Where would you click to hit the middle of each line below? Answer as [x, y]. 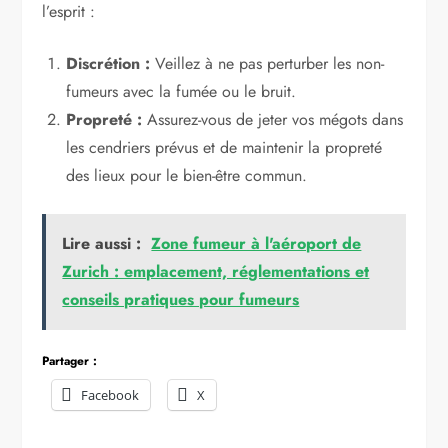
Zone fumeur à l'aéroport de [256, 243]
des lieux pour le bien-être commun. [187, 175]
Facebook [110, 394]
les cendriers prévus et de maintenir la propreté [224, 147]
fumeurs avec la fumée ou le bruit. [181, 91]
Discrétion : [108, 63]
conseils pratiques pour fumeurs [181, 299]
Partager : [70, 360]
